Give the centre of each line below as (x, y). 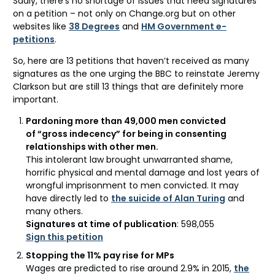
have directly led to (68, 198)
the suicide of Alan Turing (168, 198)
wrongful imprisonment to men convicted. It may (132, 185)
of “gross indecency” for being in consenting (126, 134)
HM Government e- (184, 26)
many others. (54, 211)
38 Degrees (94, 26)
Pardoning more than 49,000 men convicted (126, 121)
